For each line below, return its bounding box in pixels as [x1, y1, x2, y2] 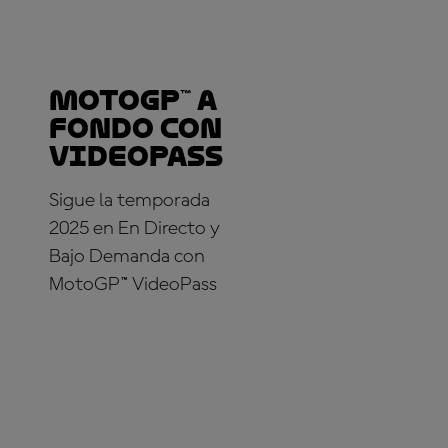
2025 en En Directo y [49, 218, 220, 239]
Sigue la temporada [49, 190, 210, 211]
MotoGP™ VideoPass [49, 274, 217, 295]
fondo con [49, 112, 222, 144]
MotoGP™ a [49, 84, 217, 116]
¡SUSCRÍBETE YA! [69, 334, 185, 349]
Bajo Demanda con [49, 246, 205, 267]
